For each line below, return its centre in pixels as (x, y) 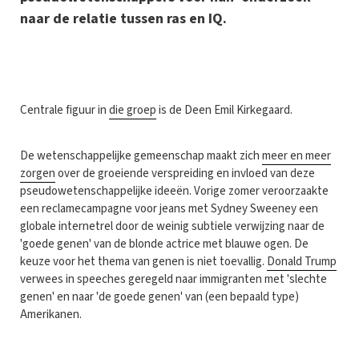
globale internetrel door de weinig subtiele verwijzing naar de (172, 226)
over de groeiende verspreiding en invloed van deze (185, 173)
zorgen (38, 173)
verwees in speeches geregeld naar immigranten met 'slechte (173, 279)
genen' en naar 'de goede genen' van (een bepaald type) (159, 296)
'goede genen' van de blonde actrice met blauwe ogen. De (164, 244)
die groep (133, 110)
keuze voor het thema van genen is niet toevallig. (143, 261)
